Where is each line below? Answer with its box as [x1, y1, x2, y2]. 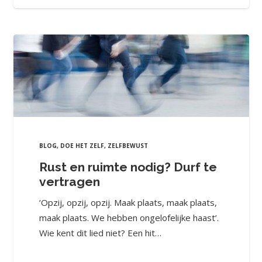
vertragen [39, 174, 100, 189]
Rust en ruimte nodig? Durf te [39, 159, 217, 174]
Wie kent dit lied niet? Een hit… [39, 227, 161, 239]
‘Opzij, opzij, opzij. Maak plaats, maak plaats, [39, 196, 217, 209]
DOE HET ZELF [60, 142, 104, 150]
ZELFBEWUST [107, 142, 148, 150]
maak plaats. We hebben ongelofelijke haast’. [39, 212, 219, 224]
